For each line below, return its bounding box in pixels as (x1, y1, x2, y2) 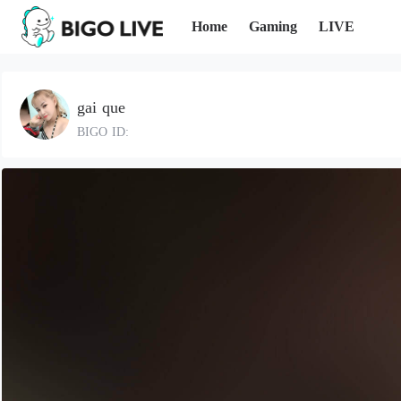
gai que (77, 98, 125, 116)
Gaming (249, 19, 298, 34)
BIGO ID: (77, 124, 129, 139)
